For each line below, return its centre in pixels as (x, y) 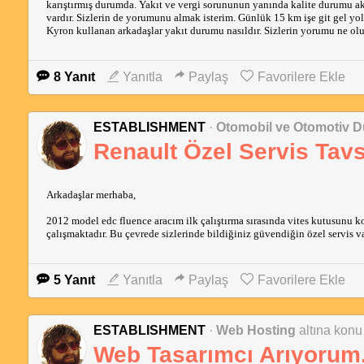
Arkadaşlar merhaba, (91, 195)
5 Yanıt (74, 280)
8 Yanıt (74, 77)
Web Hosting (256, 330)
